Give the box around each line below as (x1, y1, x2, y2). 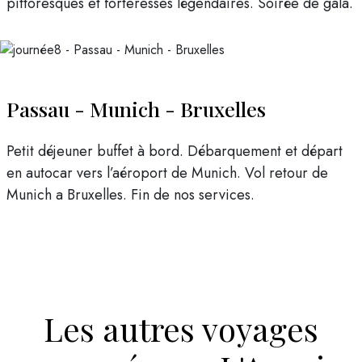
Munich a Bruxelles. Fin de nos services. (6, 184, 255, 206)
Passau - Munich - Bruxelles (6, 95, 266, 123)
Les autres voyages (44, 307, 318, 351)
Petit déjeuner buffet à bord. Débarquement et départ (6, 141, 343, 162)
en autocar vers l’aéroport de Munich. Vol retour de (6, 162, 328, 184)
